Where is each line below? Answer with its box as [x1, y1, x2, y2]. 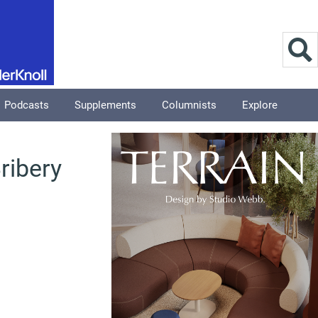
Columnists [162, 99, 216, 111]
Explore [242, 99, 278, 111]
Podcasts [4, 99, 49, 111]
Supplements [75, 99, 136, 111]
